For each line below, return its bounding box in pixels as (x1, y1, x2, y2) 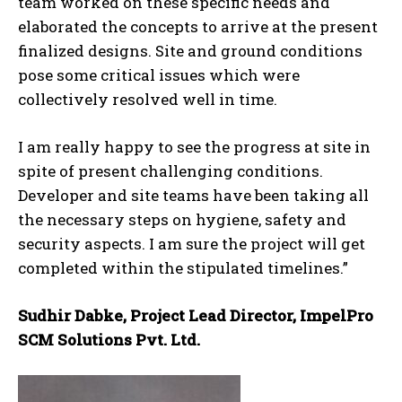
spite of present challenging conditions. (18, 160, 323, 181)
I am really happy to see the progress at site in (18, 135, 371, 157)
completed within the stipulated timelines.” (18, 257, 348, 278)
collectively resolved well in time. (18, 88, 277, 109)
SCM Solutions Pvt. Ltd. (18, 328, 200, 350)
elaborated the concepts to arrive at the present (18, 15, 378, 37)
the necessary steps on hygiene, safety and (18, 208, 346, 230)
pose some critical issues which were (18, 64, 300, 85)
